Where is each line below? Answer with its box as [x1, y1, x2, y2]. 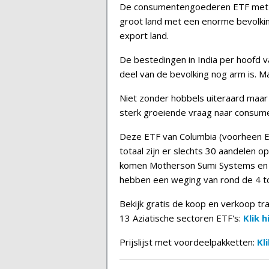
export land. [119, 29, 169, 41]
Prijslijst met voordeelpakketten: [119, 236, 257, 248]
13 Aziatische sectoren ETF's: [119, 212, 243, 224]
